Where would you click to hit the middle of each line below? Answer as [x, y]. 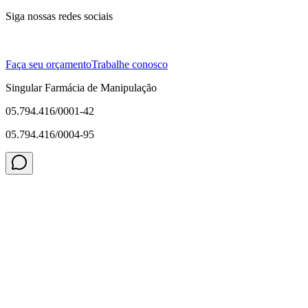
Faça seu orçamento [48, 65]
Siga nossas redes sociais [59, 16]
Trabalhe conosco [130, 65]
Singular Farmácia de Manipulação [81, 88]
